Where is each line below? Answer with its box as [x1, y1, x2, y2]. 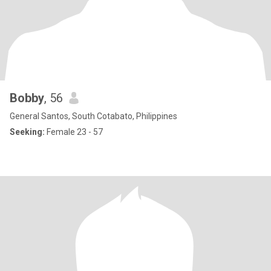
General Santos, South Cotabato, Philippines [10, 111, 177, 121]
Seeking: [10, 127, 45, 137]
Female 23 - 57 [45, 127, 103, 137]
